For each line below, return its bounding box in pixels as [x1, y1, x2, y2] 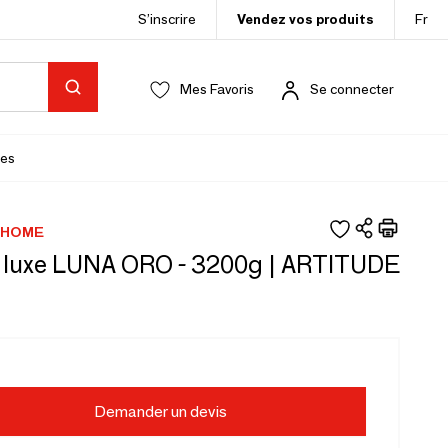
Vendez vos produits [237, 10, 374, 28]
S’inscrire [138, 10, 196, 28]
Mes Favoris [180, 80, 254, 98]
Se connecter [310, 80, 394, 98]
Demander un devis [93, 402, 227, 421]
